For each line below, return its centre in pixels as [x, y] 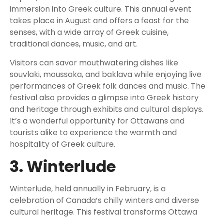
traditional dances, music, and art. [74, 44]
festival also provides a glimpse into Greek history [104, 98]
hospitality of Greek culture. [62, 144]
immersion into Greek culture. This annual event [101, 9]
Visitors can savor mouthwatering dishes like [94, 63]
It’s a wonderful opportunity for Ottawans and [97, 121]
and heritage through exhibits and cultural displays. [107, 109]
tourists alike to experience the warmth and [93, 133]
